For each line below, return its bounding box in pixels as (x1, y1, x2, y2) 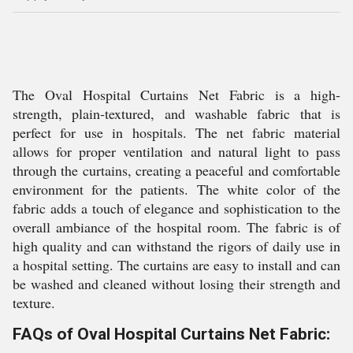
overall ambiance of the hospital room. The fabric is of (13, 217, 340, 236)
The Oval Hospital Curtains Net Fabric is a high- (13, 85, 340, 104)
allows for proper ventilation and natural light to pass (13, 142, 340, 161)
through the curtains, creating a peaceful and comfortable (13, 161, 340, 180)
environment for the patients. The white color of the (13, 180, 340, 199)
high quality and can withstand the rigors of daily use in (13, 236, 340, 255)
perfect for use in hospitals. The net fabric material (13, 123, 340, 142)
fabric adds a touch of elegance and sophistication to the (13, 199, 340, 217)
